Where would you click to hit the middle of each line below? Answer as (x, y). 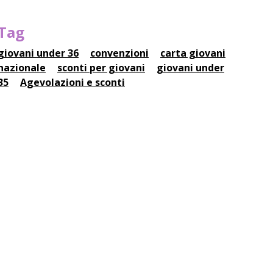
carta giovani (193, 53)
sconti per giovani (101, 68)
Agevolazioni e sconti (73, 82)
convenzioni (119, 53)
